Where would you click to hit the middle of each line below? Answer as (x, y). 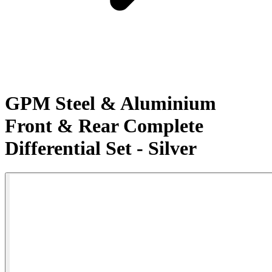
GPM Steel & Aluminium (110, 103)
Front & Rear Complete (104, 125)
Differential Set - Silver (101, 148)
